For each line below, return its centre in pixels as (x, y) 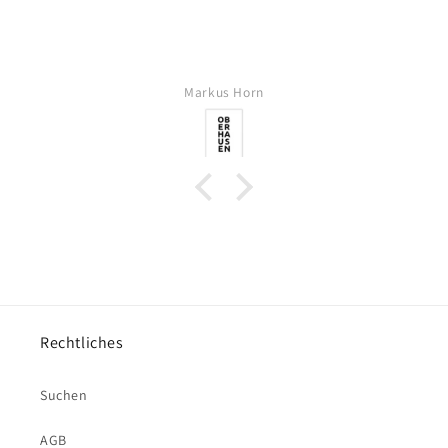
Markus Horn (224, 92)
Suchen (64, 395)
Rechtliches (82, 343)
